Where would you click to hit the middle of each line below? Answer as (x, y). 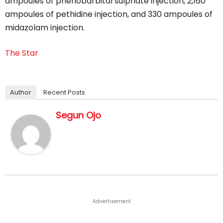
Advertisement (111, 201)
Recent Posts (64, 92)
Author (21, 92)
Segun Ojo (78, 115)
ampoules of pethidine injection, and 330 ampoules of (109, 14)
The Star (22, 53)
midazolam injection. (45, 28)
